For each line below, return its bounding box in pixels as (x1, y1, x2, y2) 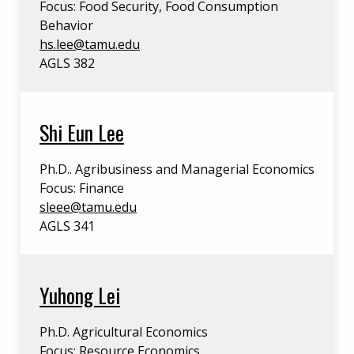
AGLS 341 (40, 217, 95, 235)
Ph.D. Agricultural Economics (40, 323, 208, 341)
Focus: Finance (40, 179, 124, 197)
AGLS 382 (40, 55, 95, 72)
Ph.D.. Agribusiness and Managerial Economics (40, 160, 314, 178)
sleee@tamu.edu (40, 198, 137, 216)
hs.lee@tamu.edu (40, 36, 140, 53)
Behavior (40, 17, 93, 34)
